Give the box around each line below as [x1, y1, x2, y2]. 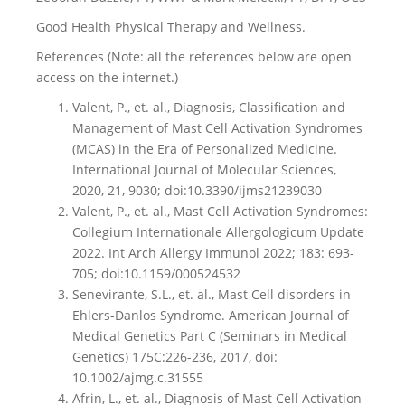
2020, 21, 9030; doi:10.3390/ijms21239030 [72, 182, 322, 199]
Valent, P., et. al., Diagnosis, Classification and [72, 99, 345, 116]
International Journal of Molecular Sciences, [72, 161, 336, 178]
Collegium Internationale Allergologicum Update [72, 223, 364, 240]
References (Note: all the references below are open [36, 48, 352, 65]
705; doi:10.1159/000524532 [72, 265, 240, 282]
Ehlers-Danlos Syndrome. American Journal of [72, 306, 349, 324]
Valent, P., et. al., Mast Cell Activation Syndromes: [72, 202, 368, 220]
